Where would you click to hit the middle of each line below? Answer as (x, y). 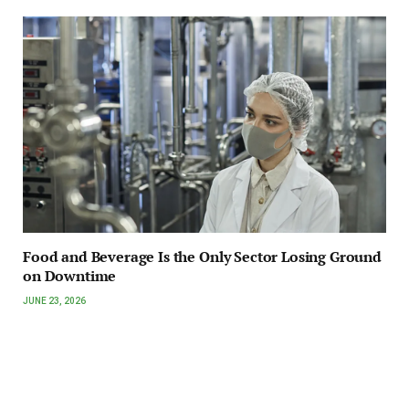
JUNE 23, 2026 (54, 300)
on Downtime (70, 275)
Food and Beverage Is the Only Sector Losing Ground (202, 256)
